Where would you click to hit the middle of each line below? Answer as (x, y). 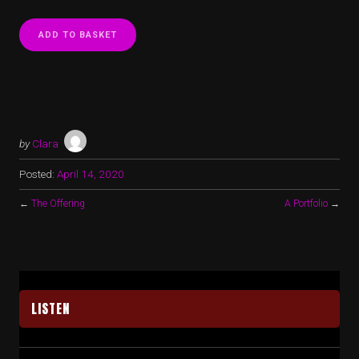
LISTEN (50, 309)
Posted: (37, 174)
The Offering (58, 204)
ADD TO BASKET (78, 34)
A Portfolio (306, 204)
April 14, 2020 (91, 174)
